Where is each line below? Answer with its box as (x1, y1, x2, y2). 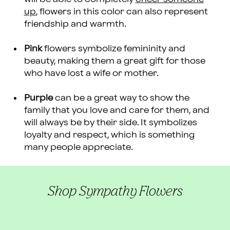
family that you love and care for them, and (24, 105, 209, 114)
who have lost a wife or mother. (24, 68, 159, 78)
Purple (24, 93, 53, 102)
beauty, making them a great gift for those (24, 56, 205, 65)
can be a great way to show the (52, 93, 189, 102)
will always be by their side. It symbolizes (24, 118, 197, 127)
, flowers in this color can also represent (35, 7, 208, 16)
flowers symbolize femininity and (44, 44, 185, 53)
